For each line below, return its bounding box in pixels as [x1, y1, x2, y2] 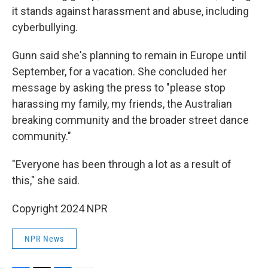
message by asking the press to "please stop [12, 81, 226, 95]
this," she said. [12, 174, 80, 187]
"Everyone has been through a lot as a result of [12, 158, 232, 171]
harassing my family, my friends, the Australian [12, 98, 232, 111]
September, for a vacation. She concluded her [12, 65, 227, 78]
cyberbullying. [12, 21, 78, 34]
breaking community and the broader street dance [12, 114, 249, 127]
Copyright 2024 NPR [12, 202, 108, 215]
